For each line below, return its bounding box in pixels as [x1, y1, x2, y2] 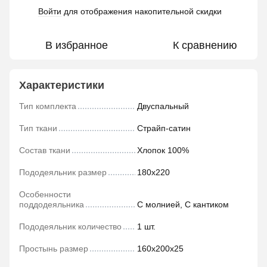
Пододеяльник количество [19, 222, 122, 231]
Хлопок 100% [137, 145, 189, 155]
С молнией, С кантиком [137, 200, 229, 209]
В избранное [45, 39, 108, 51]
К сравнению [173, 39, 237, 51]
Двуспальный [137, 101, 189, 111]
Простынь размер [19, 244, 88, 253]
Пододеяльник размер [19, 167, 107, 177]
